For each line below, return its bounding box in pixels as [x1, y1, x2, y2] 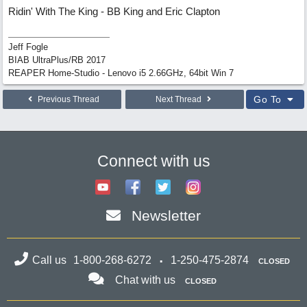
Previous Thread [35, 95, 99, 104]
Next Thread [156, 95, 204, 104]
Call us [32, 254, 69, 266]
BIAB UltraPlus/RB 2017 [8, 55, 106, 65]
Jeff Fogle [8, 42, 48, 52]
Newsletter [132, 208, 201, 223]
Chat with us [114, 274, 175, 286]
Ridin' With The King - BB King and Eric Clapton [8, 5, 220, 17]
